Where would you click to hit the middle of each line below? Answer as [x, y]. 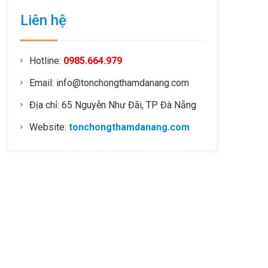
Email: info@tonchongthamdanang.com [109, 83]
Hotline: [47, 61]
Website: [49, 127]
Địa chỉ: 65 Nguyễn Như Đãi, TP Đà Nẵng [113, 105]
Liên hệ [44, 20]
